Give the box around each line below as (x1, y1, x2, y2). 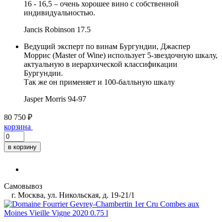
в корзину (8, 143, 37, 151)
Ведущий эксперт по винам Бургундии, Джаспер (24, 42, 190, 51)
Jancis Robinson (24, 25, 75, 34)
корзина (4, 122, 31, 131)
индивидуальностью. (24, 8, 95, 17)
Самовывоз (4, 181, 42, 190)
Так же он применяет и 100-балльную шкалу (24, 77, 175, 86)
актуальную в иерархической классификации (24, 59, 177, 68)
